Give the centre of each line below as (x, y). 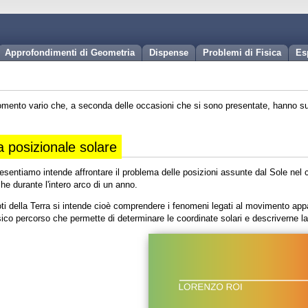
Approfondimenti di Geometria (70, 53)
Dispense (169, 53)
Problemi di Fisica (242, 53)
